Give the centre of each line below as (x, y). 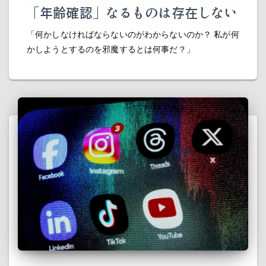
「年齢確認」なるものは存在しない (132, 12)
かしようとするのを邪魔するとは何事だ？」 (111, 49)
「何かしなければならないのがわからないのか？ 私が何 (133, 34)
